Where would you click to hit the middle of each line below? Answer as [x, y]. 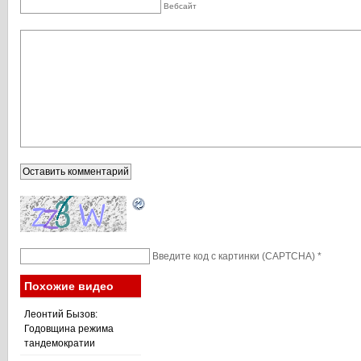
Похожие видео [69, 286]
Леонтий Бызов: [61, 314]
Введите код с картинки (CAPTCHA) [234, 256]
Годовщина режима [69, 329]
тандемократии [60, 343]
